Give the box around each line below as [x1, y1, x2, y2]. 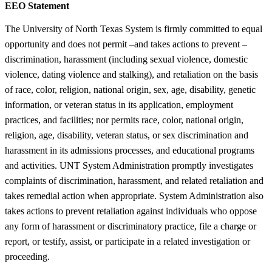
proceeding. [5, 251, 50, 262]
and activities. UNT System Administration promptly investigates [5, 160, 253, 171]
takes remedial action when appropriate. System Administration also [5, 190, 263, 201]
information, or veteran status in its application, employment [5, 99, 233, 110]
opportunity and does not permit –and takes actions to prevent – [5, 38, 247, 49]
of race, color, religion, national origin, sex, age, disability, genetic [5, 84, 256, 95]
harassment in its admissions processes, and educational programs [5, 144, 254, 155]
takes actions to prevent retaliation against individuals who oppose [5, 205, 257, 216]
